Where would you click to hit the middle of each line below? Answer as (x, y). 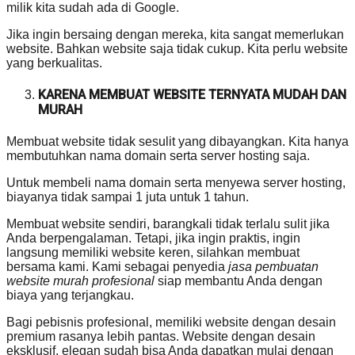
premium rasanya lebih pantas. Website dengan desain (161, 336)
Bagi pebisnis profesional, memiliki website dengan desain (171, 322)
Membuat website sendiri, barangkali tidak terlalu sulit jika (168, 223)
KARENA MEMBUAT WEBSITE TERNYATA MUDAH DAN (192, 95)
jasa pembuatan (273, 266)
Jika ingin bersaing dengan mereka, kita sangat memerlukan (175, 35)
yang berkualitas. (54, 63)
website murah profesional (82, 281)
